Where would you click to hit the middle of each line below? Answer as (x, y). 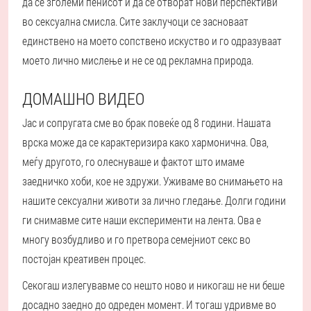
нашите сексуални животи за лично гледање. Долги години (154, 201)
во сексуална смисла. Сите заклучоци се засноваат (135, 22)
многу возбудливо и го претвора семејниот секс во (136, 239)
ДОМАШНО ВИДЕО (83, 99)
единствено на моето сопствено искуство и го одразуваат (152, 41)
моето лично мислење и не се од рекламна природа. (138, 60)
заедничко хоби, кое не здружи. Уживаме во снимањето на (152, 181)
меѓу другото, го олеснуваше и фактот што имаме (133, 162)
